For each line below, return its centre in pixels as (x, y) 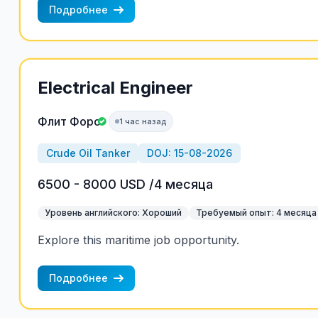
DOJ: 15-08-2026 (189, 153)
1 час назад (143, 121)
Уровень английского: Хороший (113, 213)
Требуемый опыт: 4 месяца (256, 213)
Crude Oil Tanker (88, 153)
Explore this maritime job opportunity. (138, 240)
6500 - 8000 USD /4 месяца (125, 184)
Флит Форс (68, 121)
